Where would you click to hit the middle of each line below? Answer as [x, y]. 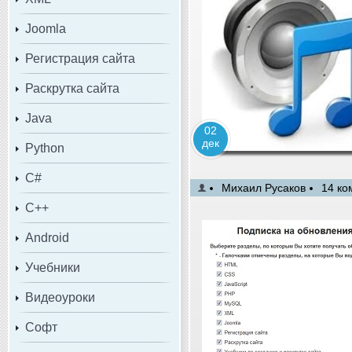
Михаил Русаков [264, 187]
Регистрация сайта [80, 58]
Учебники [53, 267]
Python [45, 148]
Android [47, 237]
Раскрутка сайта [72, 88]
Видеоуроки [60, 297]
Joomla [46, 28]
